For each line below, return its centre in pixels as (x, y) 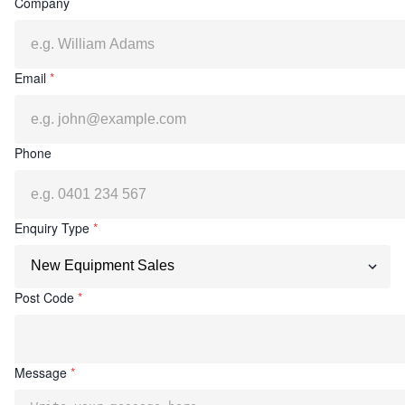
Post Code (44, 297)
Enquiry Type (52, 227)
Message (41, 372)
